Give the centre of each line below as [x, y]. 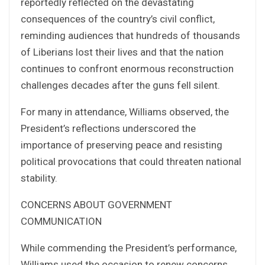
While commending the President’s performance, [129, 248]
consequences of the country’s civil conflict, [118, 19]
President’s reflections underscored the [108, 128]
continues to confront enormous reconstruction [127, 68]
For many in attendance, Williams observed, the [125, 112]
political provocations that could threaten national [131, 161]
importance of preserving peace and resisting [122, 145]
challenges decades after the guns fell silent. [120, 85]
